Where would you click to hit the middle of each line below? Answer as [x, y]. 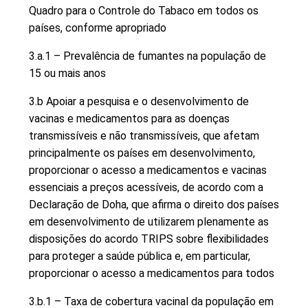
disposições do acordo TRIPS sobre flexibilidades [149, 239]
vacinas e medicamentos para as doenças [129, 118]
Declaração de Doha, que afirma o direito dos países [154, 204]
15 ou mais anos [67, 73]
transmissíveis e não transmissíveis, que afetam [144, 135]
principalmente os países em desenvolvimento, [142, 153]
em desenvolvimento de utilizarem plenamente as [149, 221]
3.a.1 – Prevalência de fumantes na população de [147, 56]
